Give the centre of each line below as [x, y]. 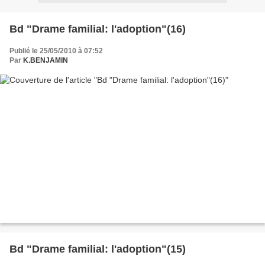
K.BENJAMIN [46, 60]
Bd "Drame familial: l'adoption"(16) [98, 29]
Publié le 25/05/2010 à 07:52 [56, 51]
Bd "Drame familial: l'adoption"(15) [98, 249]
